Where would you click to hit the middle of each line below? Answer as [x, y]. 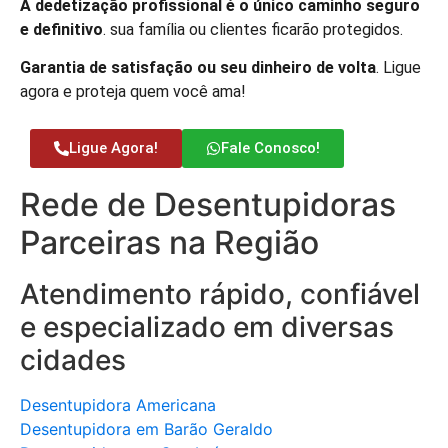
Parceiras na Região [169, 242]
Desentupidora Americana [118, 404]
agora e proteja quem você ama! [133, 92]
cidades [73, 359]
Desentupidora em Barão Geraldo [146, 428]
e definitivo [61, 30]
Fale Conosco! [270, 147]
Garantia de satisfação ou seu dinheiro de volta [198, 68]
